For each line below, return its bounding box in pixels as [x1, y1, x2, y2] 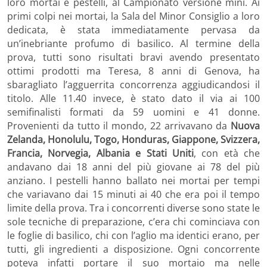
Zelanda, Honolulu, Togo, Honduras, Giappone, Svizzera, [7, 132, 260, 146]
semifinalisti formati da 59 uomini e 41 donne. [7, 105, 260, 119]
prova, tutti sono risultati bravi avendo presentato [7, 50, 260, 64]
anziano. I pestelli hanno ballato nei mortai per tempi [7, 173, 260, 187]
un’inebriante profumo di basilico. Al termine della [7, 36, 260, 50]
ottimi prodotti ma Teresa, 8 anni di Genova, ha [7, 64, 260, 77]
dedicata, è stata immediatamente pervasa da [7, 23, 260, 36]
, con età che [193, 146, 260, 160]
